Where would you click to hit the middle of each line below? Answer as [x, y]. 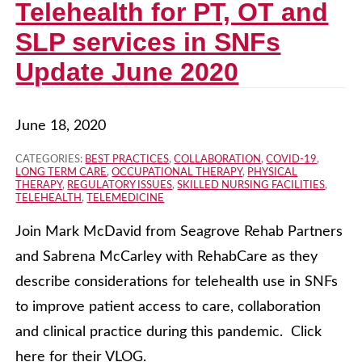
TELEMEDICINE [126, 199]
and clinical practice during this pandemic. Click [169, 333]
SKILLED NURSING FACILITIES [251, 186]
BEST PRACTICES [127, 160]
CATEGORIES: [51, 160]
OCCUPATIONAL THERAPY [177, 173]
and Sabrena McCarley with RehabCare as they [167, 257]
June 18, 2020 [61, 126]
